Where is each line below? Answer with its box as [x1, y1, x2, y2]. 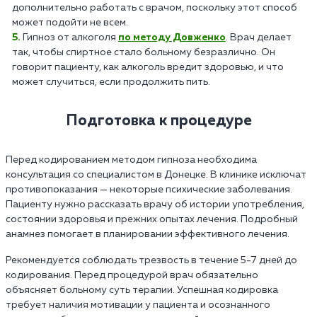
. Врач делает [226, 32, 292, 42]
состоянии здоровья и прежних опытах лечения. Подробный [6, 214, 298, 224]
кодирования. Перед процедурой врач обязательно [6, 270, 258, 280]
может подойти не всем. [12, 17, 128, 28]
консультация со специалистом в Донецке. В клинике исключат [6, 169, 306, 180]
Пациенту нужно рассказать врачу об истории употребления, [6, 199, 304, 209]
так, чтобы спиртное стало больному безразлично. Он [12, 47, 275, 57]
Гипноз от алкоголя [23, 32, 118, 42]
